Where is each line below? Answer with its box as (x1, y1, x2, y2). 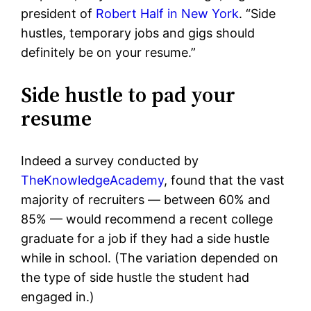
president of (21, 6, 96, 22)
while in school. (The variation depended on (21, 251, 279, 266)
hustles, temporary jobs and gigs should (21, 26, 255, 41)
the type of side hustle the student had (21, 270, 250, 285)
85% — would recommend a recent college (21, 212, 274, 227)
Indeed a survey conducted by (21, 153, 199, 169)
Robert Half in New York (96, 6, 239, 22)
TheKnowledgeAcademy (21, 173, 165, 188)
